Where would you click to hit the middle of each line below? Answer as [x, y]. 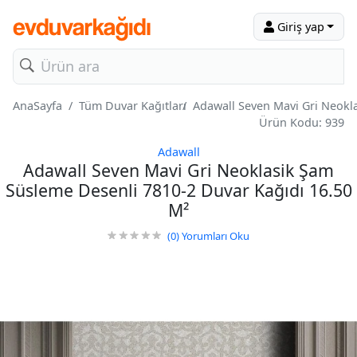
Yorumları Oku [214, 235]
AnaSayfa [37, 106]
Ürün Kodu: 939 [302, 122]
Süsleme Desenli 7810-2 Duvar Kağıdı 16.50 [178, 190]
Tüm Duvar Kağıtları [133, 106]
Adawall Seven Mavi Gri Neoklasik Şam [178, 170]
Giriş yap [299, 27]
